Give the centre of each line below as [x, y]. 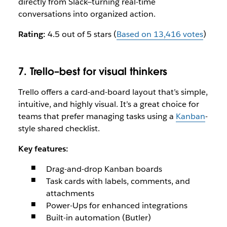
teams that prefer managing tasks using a [97, 116]
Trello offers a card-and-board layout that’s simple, [113, 92]
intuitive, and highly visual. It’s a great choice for [108, 104]
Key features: [43, 149]
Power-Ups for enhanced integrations [117, 205]
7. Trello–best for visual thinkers [92, 71]
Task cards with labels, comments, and [118, 181]
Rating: [32, 34]
